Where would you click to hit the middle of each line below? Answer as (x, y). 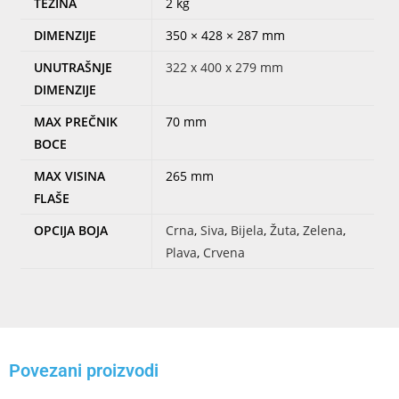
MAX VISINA (69, 175)
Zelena (323, 230)
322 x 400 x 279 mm (224, 67)
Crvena (224, 252)
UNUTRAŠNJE (73, 67)
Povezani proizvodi (84, 371)
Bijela (247, 230)
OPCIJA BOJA (71, 230)
